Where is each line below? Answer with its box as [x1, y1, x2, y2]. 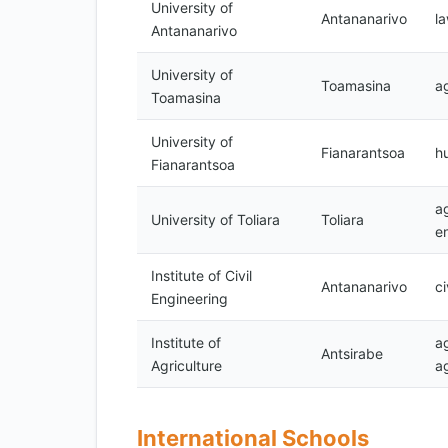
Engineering [151, 290, 228, 307]
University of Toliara [151, 211, 280, 228]
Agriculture [151, 357, 222, 374]
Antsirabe [321, 345, 383, 362]
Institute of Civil [151, 267, 252, 284]
